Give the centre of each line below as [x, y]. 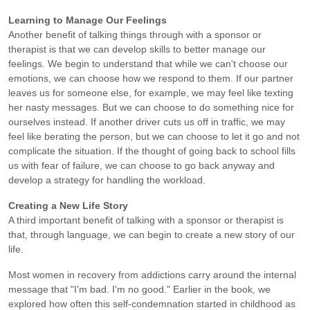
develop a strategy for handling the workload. [107, 180]
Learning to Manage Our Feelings [88, 20]
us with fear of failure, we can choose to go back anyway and [142, 165]
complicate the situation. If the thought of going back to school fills [152, 151]
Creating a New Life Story [68, 205]
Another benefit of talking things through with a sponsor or [135, 34]
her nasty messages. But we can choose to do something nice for [151, 107]
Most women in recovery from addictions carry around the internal [152, 274]
